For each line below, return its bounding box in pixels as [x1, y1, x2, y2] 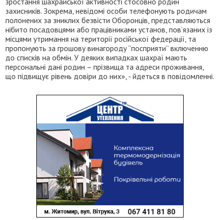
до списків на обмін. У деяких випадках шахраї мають [5, 52, 188, 62]
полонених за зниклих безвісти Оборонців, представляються [5, 15, 211, 25]
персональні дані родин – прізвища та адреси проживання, [5, 61, 204, 72]
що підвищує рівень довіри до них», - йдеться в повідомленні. [5, 71, 215, 81]
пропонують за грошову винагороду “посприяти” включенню [5, 43, 209, 53]
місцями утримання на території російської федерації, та [5, 33, 196, 44]
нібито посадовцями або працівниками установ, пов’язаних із [5, 24, 213, 34]
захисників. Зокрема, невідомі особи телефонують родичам [5, 5, 207, 16]
